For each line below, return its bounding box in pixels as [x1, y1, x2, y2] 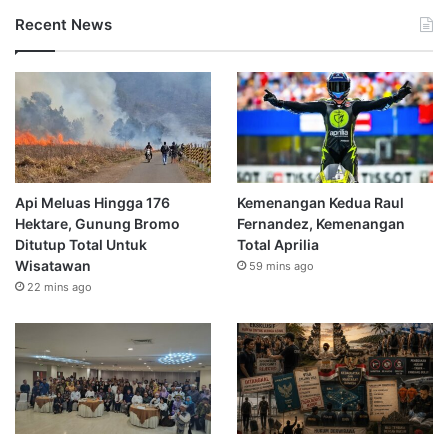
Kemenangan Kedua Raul [236, 194, 404, 212]
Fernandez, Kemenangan [236, 215, 405, 233]
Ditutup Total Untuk [15, 236, 147, 254]
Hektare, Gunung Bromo [15, 215, 180, 233]
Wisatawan [15, 257, 91, 275]
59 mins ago [248, 259, 314, 274]
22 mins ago [27, 280, 92, 295]
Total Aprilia [236, 236, 319, 254]
